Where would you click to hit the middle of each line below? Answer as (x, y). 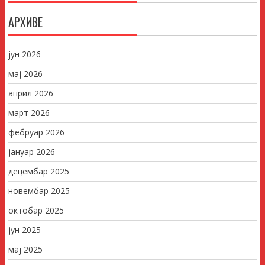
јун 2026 (24, 54)
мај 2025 (25, 249)
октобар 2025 (36, 210)
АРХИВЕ (25, 22)
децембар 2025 (38, 171)
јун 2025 (24, 230)
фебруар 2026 (36, 132)
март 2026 (29, 112)
